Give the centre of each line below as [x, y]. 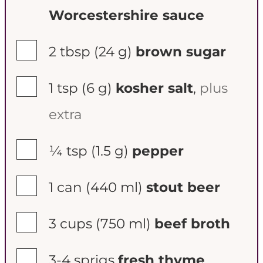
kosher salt [154, 88]
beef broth [192, 224]
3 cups [70, 224]
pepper [158, 151]
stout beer [183, 188]
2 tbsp [70, 52]
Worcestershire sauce [127, 16]
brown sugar [181, 52]
